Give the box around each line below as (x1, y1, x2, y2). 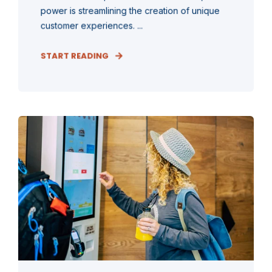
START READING (40, 49, 109, 62)
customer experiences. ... (40, 19, 143, 31)
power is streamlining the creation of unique (40, 5, 220, 16)
